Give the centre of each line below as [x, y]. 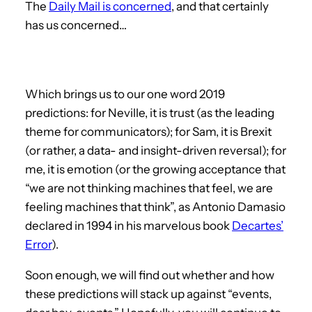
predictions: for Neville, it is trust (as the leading [150, 112]
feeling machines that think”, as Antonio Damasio [155, 206]
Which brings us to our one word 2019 [125, 94]
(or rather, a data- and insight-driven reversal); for [156, 150]
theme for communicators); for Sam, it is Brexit [148, 131]
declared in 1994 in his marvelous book [128, 225]
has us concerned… [76, 25]
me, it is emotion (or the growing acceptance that [155, 169]
